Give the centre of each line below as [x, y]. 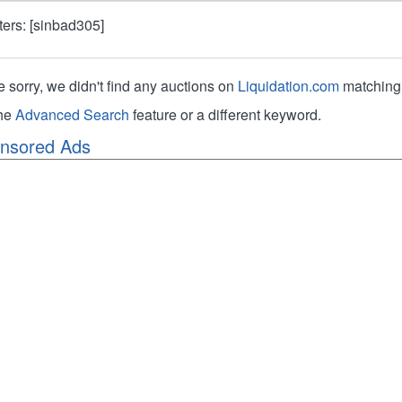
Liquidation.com [289, 86]
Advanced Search [73, 114]
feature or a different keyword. [226, 114]
